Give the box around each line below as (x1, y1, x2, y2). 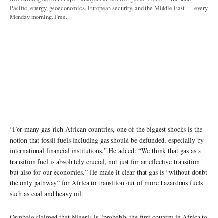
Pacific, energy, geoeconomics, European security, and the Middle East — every (10, 4, 208, 13)
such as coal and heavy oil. (10, 189, 83, 199)
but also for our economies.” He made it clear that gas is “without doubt (10, 167, 207, 177)
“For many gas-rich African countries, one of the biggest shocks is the (10, 125, 202, 134)
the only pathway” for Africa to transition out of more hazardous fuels (10, 178, 203, 188)
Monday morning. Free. (10, 13, 67, 21)
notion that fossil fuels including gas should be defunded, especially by (10, 135, 204, 145)
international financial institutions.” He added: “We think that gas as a (10, 146, 201, 156)
